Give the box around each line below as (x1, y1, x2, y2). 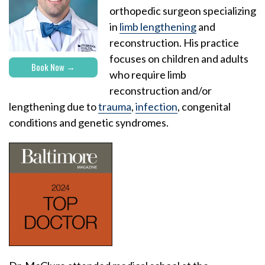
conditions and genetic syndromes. (9, 116, 169, 130)
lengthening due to (9, 100, 98, 114)
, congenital (177, 100, 231, 114)
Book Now (31, 60, 64, 74)
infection (135, 100, 177, 114)
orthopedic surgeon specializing (109, 4, 256, 18)
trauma (98, 100, 131, 114)
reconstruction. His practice (109, 36, 239, 50)
